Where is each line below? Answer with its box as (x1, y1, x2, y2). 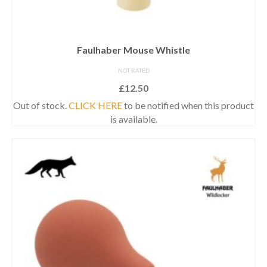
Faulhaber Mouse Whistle (77, 44, 190, 55)
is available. (110, 113, 157, 125)
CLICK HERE (69, 99, 122, 111)
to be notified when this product (122, 99, 254, 111)
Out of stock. (13, 99, 69, 111)
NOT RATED (117, 66, 150, 74)
